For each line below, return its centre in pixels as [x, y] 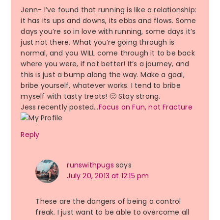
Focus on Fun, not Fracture [145, 107]
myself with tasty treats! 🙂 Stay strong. [91, 96]
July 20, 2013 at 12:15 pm [108, 176]
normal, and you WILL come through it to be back [108, 53]
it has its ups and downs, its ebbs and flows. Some [109, 21]
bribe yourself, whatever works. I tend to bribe [101, 86]
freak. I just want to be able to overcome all [112, 212]
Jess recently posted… [60, 107]
